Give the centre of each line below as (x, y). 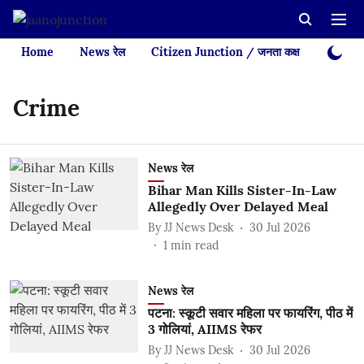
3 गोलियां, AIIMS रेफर (204, 329)
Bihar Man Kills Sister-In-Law (242, 190)
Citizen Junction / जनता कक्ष (225, 52)
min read (194, 245)
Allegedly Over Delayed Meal (238, 206)
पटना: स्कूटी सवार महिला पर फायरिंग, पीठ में (250, 313)
